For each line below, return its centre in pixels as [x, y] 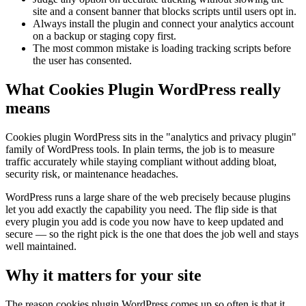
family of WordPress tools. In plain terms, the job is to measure [140, 149]
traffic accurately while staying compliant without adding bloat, [141, 161]
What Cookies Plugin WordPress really [143, 89]
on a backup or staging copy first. [105, 36]
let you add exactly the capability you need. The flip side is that [141, 209]
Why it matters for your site [103, 275]
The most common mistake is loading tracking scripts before [162, 48]
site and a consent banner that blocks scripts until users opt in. [165, 11]
